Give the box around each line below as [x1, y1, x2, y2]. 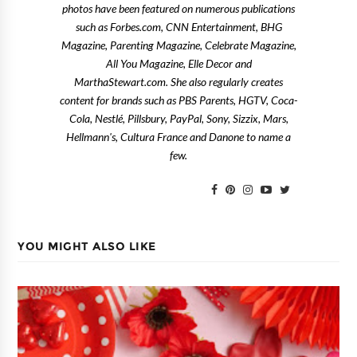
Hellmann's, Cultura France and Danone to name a [66, 131, 291, 143]
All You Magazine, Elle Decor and [105, 57, 252, 69]
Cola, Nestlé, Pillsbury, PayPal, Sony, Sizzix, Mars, [69, 112, 288, 124]
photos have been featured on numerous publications [62, 2, 295, 14]
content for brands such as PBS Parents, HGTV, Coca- [60, 94, 297, 106]
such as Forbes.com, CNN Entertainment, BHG [75, 21, 282, 33]
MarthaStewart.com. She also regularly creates [74, 76, 283, 88]
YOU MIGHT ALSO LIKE [18, 240, 156, 252]
